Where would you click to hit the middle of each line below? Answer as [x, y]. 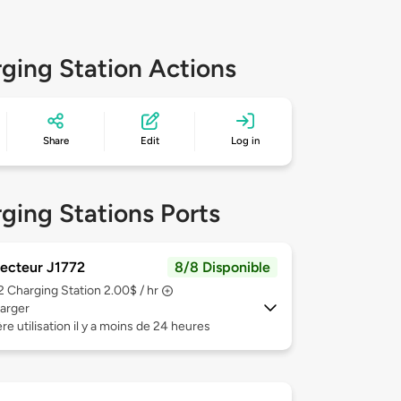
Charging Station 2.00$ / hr [83, 291]
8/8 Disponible [222, 268]
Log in [246, 141]
